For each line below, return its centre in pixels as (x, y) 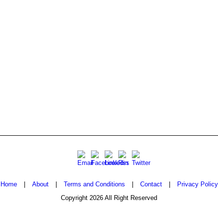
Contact (151, 184)
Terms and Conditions (94, 184)
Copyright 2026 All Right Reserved (109, 198)
